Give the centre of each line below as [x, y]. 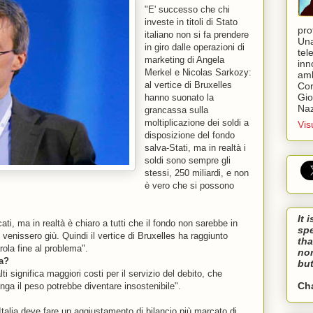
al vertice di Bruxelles [188, 85]
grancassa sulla [176, 110]
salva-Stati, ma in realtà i [195, 147]
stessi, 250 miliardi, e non [197, 173]
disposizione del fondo [190, 135]
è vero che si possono [189, 185]
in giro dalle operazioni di [195, 47]
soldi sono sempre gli [188, 160]
